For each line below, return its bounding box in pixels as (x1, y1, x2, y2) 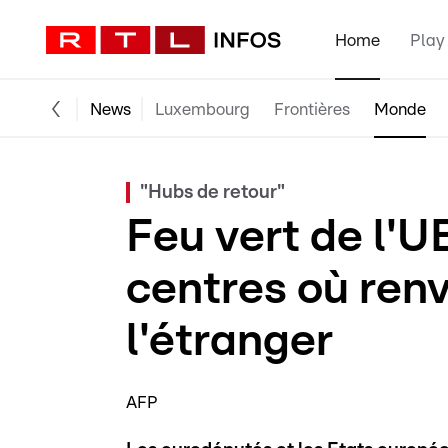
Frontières (274, 100, 350, 118)
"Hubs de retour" (140, 183, 285, 202)
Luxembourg (155, 100, 250, 118)
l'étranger (126, 318, 333, 364)
